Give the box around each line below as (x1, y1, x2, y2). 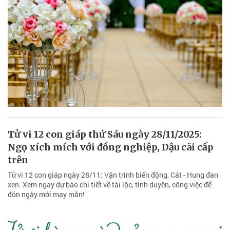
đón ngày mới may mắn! (8, 189, 85, 200)
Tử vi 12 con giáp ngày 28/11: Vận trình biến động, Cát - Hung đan (8, 170, 218, 180)
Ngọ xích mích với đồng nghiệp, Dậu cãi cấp (8, 141, 214, 154)
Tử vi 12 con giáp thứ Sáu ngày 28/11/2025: (8, 128, 202, 141)
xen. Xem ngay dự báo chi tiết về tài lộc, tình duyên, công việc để (8, 180, 212, 190)
